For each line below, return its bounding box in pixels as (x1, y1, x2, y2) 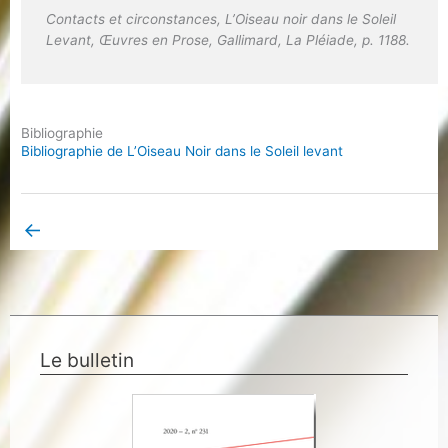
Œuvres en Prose (98, 32, 209, 49)
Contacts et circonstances (45, 11, 217, 28)
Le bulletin (40, 347, 134, 372)
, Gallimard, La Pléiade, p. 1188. (208, 32, 410, 49)
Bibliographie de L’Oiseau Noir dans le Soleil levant (20, 142, 343, 159)
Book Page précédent (42, 224, 186, 241)
